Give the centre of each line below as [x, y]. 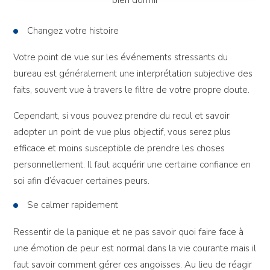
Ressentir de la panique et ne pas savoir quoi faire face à [129, 232]
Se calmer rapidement [73, 205]
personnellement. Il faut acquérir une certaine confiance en [132, 165]
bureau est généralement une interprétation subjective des [133, 74]
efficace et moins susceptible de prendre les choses [119, 149]
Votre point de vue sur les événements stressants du [121, 58]
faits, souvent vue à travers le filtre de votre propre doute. [132, 90]
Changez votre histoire [73, 30]
